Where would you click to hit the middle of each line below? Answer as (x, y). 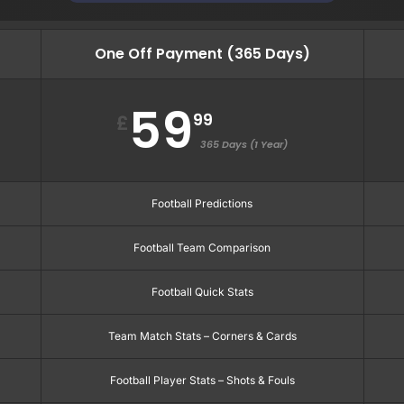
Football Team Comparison (202, 247)
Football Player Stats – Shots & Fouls (202, 380)
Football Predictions (202, 203)
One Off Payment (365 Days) (202, 53)
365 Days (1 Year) (244, 144)
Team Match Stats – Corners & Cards (202, 335)
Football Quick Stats (202, 291)
